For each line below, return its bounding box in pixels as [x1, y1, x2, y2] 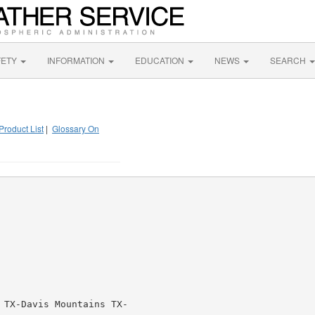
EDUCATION [135, 54, 186, 66]
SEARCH [270, 54, 308, 66]
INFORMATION [47, 54, 107, 66]
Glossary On [52, 122, 99, 134]
